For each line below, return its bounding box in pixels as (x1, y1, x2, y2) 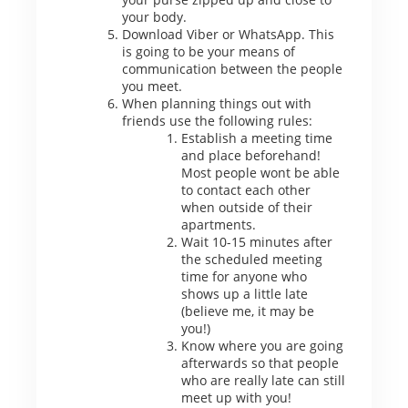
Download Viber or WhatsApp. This (121, 25, 334, 43)
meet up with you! (180, 388, 291, 406)
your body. (121, 7, 187, 25)
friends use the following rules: (121, 111, 312, 129)
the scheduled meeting (180, 250, 322, 268)
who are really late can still (180, 371, 345, 389)
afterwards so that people (180, 353, 339, 372)
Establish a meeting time (180, 128, 332, 147)
